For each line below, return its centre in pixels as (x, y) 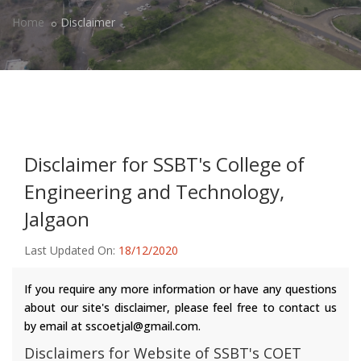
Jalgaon (57, 219)
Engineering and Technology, (154, 192)
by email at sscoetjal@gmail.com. (112, 326)
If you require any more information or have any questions (180, 289)
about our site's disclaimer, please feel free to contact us (180, 308)
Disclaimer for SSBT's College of (164, 164)
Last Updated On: (71, 251)
